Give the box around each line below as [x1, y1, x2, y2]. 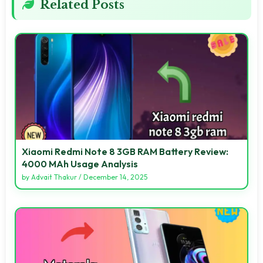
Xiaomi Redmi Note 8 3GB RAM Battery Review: [22, 145, 228, 157]
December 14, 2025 [83, 172, 147, 181]
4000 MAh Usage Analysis [22, 157, 138, 170]
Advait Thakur [31, 172, 77, 181]
